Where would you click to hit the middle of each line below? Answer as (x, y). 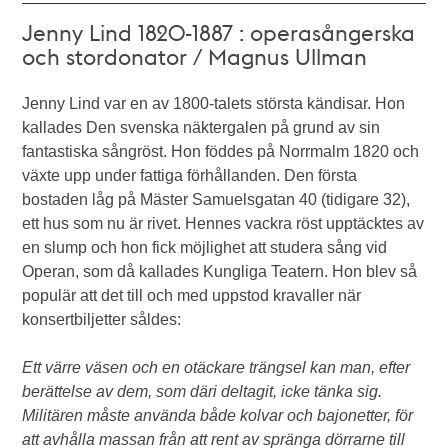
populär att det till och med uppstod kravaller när (192, 295)
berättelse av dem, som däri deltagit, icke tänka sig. (202, 391)
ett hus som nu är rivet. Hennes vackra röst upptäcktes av (223, 223)
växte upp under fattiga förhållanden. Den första (190, 175)
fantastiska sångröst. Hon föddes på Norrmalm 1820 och (221, 151)
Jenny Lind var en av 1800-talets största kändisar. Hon (214, 103)
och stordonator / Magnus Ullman (195, 56)
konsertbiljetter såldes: (102, 319)
